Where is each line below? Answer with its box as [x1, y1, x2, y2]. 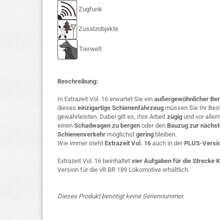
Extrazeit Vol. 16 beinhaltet [57, 157, 132, 165]
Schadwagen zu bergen [74, 122, 141, 129]
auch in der [152, 139, 184, 147]
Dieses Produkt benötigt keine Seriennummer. [57, 192, 184, 200]
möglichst [107, 131, 136, 138]
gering [136, 131, 154, 138]
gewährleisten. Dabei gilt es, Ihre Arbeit [57, 113, 165, 120]
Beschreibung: [57, 78, 98, 85]
